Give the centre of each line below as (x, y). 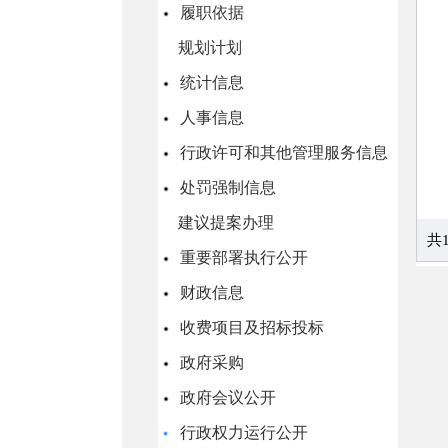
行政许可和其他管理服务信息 (282, 152)
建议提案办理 (226, 222)
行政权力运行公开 (242, 432)
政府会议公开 (226, 397)
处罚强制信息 (226, 187)
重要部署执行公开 (242, 257)
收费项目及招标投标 (250, 327)
